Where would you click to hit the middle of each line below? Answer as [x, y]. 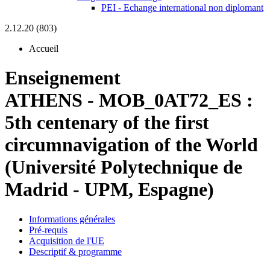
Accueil [44, 49]
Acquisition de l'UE [67, 240]
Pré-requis [48, 230]
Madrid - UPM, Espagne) [109, 190]
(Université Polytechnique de [124, 167]
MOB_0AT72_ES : [176, 100]
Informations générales [72, 219]
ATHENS [44, 100]
